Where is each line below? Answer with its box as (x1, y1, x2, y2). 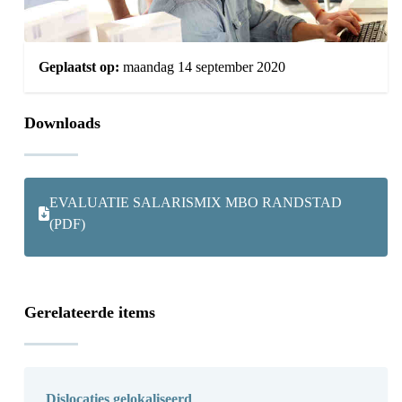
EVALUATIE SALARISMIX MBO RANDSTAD (48, 195, 342, 211)
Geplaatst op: (38, 59, 119, 75)
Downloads (23, 114, 100, 133)
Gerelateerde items (23, 303, 155, 322)
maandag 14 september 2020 (118, 59, 285, 75)
